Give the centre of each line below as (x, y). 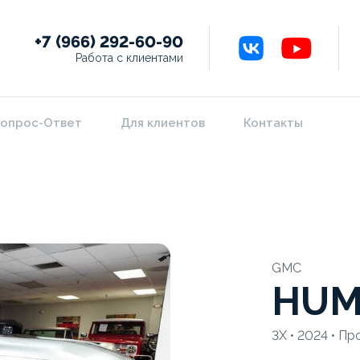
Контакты (273, 123)
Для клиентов (163, 123)
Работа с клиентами (129, 57)
